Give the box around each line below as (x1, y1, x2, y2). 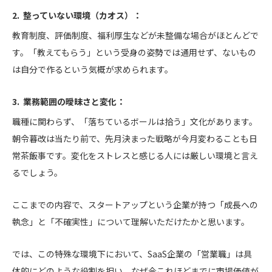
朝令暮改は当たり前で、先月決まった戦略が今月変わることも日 (12, 132, 257, 145)
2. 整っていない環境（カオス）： (12, 9, 141, 22)
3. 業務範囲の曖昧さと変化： (12, 95, 125, 108)
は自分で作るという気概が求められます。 (12, 63, 173, 76)
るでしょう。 (12, 166, 63, 179)
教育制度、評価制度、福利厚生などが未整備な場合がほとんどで (12, 29, 259, 42)
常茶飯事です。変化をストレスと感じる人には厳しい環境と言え (12, 149, 258, 162)
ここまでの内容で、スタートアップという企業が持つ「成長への (12, 199, 258, 211)
